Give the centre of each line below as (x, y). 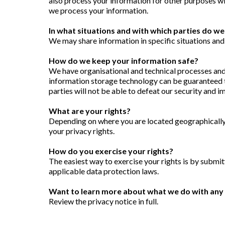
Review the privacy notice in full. (103, 201)
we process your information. (98, 10)
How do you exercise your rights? (111, 151)
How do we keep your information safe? (124, 60)
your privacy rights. (82, 131)
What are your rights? (90, 110)
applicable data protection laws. (104, 171)
